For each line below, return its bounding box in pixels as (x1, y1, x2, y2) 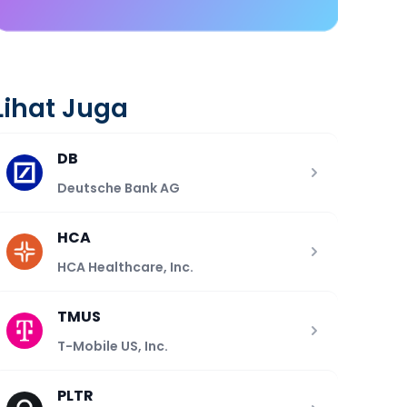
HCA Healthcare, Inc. (56, 257, 194, 276)
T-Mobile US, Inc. (56, 336, 168, 355)
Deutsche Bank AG (56, 178, 180, 197)
